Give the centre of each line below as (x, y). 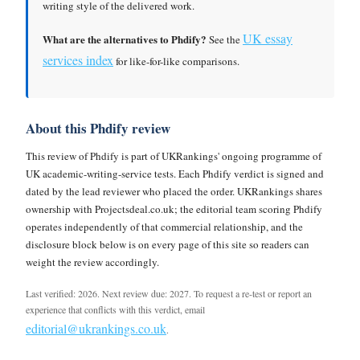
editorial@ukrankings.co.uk (96, 328)
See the (225, 39)
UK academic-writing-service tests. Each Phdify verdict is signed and (175, 174)
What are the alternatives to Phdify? (125, 39)
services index (78, 60)
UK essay (268, 38)
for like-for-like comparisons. (176, 61)
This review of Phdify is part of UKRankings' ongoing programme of (174, 156)
